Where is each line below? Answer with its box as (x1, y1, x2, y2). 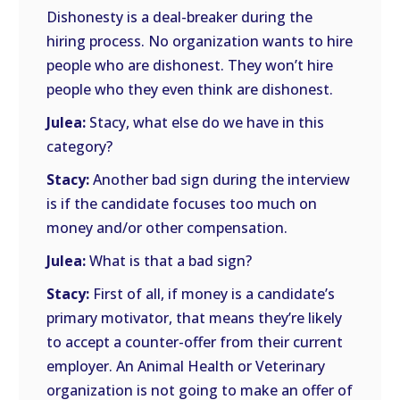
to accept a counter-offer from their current (46, 332, 344, 352)
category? (46, 137, 113, 156)
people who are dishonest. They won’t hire (46, 55, 334, 75)
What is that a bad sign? (86, 251, 253, 271)
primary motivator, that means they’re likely (46, 308, 343, 328)
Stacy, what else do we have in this (86, 112, 325, 132)
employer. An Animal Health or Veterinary (46, 356, 326, 376)
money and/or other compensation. (46, 218, 288, 237)
